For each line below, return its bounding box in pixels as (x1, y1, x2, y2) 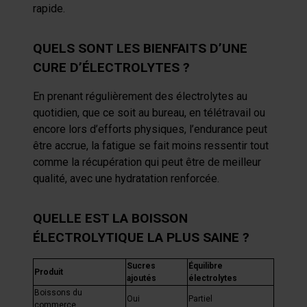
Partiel (188, 294, 212, 304)
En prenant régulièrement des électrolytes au (33, 90, 247, 103)
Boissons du (34, 288, 82, 297)
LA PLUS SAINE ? (144, 230, 249, 245)
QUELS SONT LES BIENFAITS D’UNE (33, 40, 247, 56)
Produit (34, 267, 63, 277)
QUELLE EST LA (33, 210, 132, 226)
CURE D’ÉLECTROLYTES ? (33, 60, 190, 75)
